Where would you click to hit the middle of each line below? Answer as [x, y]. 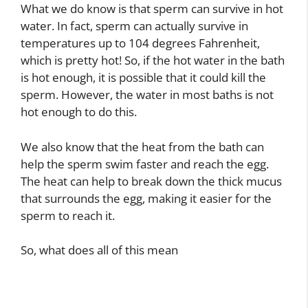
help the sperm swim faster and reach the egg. [145, 164]
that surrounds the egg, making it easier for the [146, 198]
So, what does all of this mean [99, 250]
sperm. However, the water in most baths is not [147, 95]
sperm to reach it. [68, 215]
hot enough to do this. [79, 112]
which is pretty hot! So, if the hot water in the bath [153, 60]
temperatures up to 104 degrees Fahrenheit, [140, 43]
